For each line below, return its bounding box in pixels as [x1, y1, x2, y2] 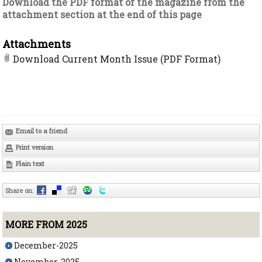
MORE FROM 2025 [5, 218, 88, 231]
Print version [14, 143, 54, 152]
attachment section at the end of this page [2, 8, 202, 20]
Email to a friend [14, 126, 68, 135]
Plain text [14, 159, 45, 168]
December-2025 [14, 240, 78, 251]
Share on [5, 186, 32, 195]
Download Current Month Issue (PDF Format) [13, 52, 221, 65]
